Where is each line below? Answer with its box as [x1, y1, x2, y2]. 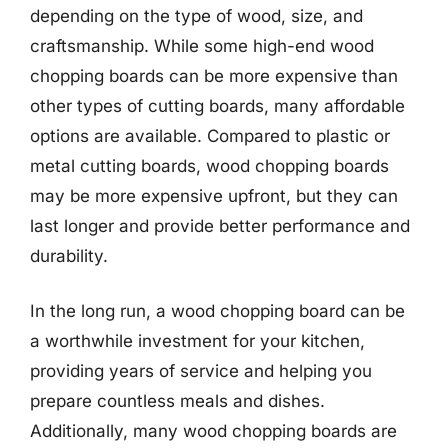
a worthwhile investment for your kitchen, [30, 331, 365, 351]
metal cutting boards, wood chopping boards [30, 155, 389, 176]
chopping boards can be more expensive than [30, 65, 398, 86]
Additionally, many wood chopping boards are [30, 421, 397, 441]
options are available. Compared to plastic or [30, 125, 390, 146]
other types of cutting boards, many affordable [30, 95, 405, 116]
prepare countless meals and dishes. [30, 391, 325, 411]
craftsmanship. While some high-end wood [30, 35, 374, 56]
